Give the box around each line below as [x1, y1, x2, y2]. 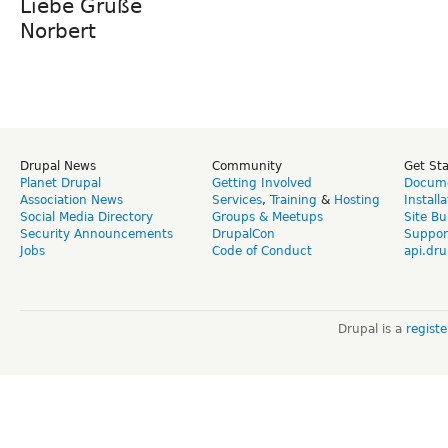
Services [212, 193, 262, 208]
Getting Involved [212, 176, 312, 191]
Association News [20, 193, 123, 208]
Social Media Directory [20, 210, 153, 225]
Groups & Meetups [212, 210, 323, 225]
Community [212, 159, 282, 174]
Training [270, 193, 317, 208]
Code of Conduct [212, 244, 312, 259]
